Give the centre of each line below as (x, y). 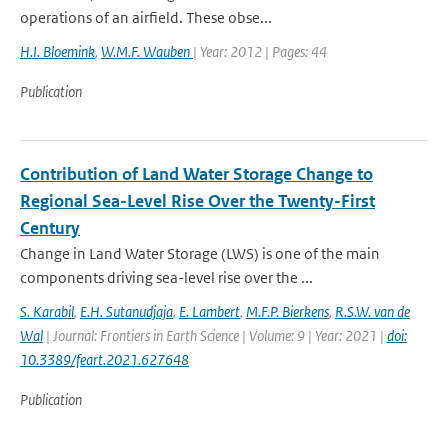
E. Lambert (209, 311)
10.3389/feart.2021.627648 (104, 359)
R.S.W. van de (372, 311)
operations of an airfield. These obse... (146, 17)
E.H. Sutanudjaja (126, 311)
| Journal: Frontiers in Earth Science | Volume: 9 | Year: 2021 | (215, 335)
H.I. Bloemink (57, 51)
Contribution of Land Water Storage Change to (196, 174)
